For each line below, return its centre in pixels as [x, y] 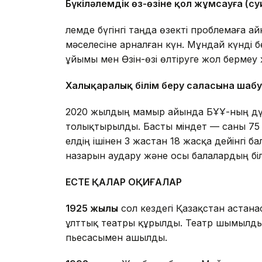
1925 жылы [92, 208]
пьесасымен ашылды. [116, 238]
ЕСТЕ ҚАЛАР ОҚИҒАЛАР [124, 182]
